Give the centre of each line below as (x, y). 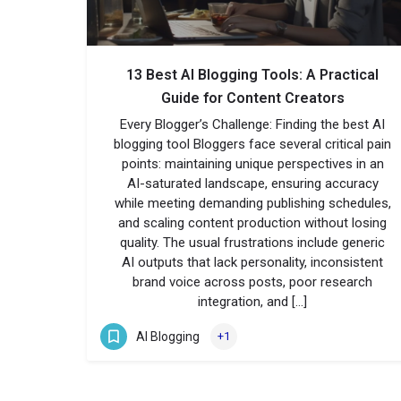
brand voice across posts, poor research (252, 282)
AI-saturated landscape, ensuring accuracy (252, 183)
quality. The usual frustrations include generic (252, 243)
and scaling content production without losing (252, 223)
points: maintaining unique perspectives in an (252, 164)
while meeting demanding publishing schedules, (252, 203)
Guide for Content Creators (252, 98)
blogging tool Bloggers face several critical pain (252, 144)
